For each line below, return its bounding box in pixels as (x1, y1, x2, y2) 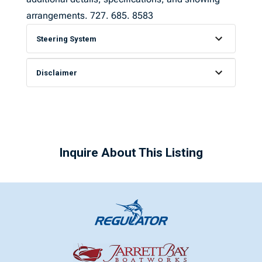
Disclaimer (36, 68, 77, 77)
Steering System (36, 34, 96, 43)
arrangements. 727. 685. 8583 (26, 10, 153, 21)
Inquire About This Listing (58, 146, 203, 160)
